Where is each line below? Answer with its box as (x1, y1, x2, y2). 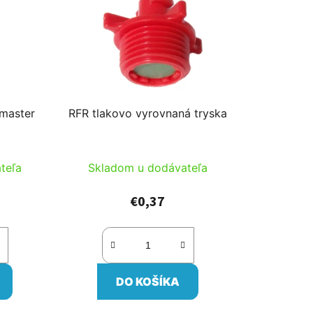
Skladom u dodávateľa (88, 160, 208, 175)
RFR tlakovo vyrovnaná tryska (68, 105, 228, 120)
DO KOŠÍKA (116, 274, 180, 289)
